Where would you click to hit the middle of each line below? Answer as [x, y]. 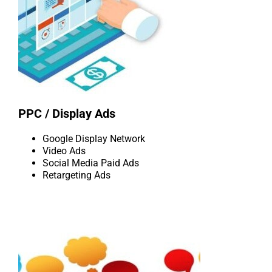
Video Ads [64, 151]
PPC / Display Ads [67, 114]
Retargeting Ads [76, 175]
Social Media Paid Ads [91, 163]
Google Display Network [94, 139]
